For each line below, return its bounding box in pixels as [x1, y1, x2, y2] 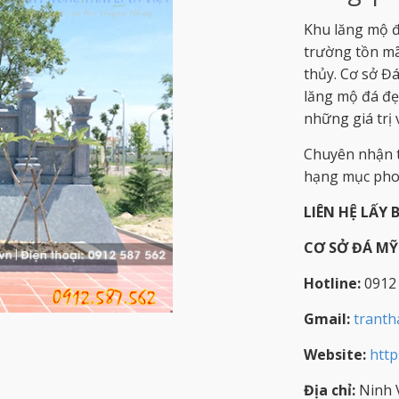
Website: [303, 344, 366, 364]
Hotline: [303, 273, 364, 293]
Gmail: [303, 308, 354, 329]
